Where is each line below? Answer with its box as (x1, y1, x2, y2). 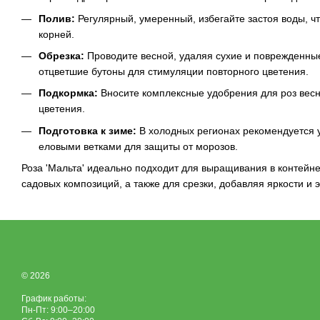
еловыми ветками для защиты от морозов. (39, 140, 238, 152)
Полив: (39, 12, 75, 24)
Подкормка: (39, 87, 98, 99)
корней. (39, 28, 74, 40)
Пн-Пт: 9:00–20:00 (21, 305, 95, 316)
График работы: (21, 294, 86, 304)
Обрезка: (39, 50, 84, 62)
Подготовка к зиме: (39, 124, 136, 136)
